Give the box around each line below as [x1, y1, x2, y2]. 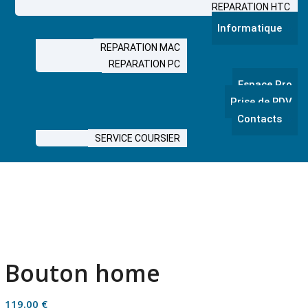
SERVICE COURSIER [95, 133, 180, 144]
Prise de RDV [230, 96, 292, 108]
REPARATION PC [109, 58, 180, 69]
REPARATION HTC [212, 1, 290, 12]
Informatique [217, 22, 285, 34]
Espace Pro [238, 78, 292, 91]
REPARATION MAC [100, 42, 180, 53]
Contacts [237, 113, 285, 125]
